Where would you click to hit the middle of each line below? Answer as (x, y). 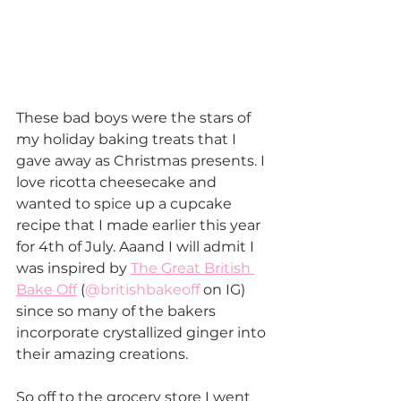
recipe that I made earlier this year (140, 225)
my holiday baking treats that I (128, 139)
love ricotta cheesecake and (118, 182)
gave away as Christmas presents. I (142, 160)
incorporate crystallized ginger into (143, 332)
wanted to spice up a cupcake (126, 203)
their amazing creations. (102, 354)
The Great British (192, 268)
